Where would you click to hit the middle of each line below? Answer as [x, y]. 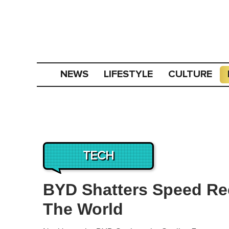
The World [83, 209]
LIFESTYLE [129, 74]
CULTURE [190, 74]
